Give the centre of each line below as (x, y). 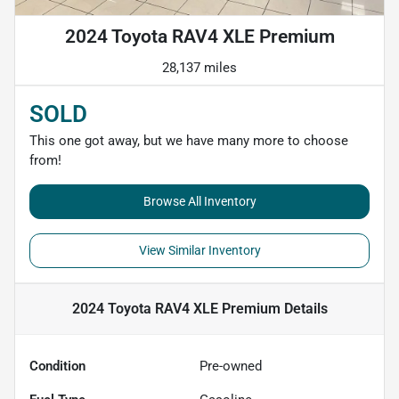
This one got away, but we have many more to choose (189, 141)
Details (304, 309)
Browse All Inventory (199, 202)
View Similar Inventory (199, 251)
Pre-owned (231, 366)
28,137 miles (199, 68)
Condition (57, 366)
